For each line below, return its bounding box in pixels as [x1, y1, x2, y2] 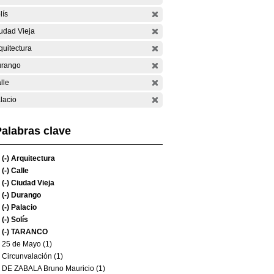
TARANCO [9, 228, 48, 236]
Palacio [9, 203, 37, 212]
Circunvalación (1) [2, 252, 63, 261]
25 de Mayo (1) [2, 240, 52, 248]
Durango [9, 191, 41, 199]
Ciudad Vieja [9, 179, 54, 187]
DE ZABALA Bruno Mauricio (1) [2, 264, 105, 273]
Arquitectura [9, 154, 55, 163]
